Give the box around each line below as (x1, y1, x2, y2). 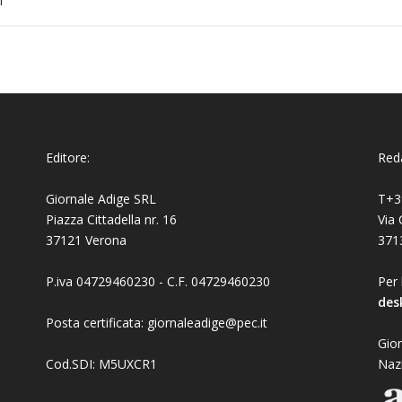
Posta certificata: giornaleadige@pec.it (45, 313, 267, 331)
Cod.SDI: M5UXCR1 (45, 354, 157, 372)
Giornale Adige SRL (45, 189, 156, 207)
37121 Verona (45, 231, 127, 249)
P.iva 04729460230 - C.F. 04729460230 (45, 272, 270, 290)
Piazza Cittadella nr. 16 (45, 210, 177, 228)
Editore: (45, 148, 90, 166)
